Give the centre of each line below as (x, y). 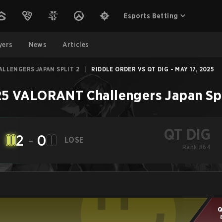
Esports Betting (151, 16)
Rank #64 (196, 147)
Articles (76, 45)
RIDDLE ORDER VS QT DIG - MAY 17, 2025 (153, 69)
